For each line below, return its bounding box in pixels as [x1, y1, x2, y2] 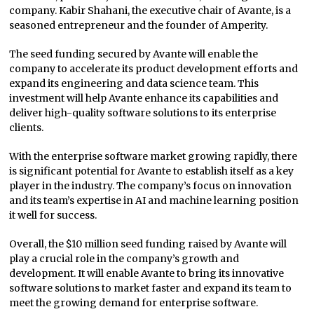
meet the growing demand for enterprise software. [9, 296, 259, 310]
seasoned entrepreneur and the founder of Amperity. [9, 19, 268, 32]
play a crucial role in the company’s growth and [9, 252, 240, 266]
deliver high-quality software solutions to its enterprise [9, 107, 277, 120]
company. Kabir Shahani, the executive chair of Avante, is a [9, 4, 292, 18]
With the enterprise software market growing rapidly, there [9, 150, 298, 163]
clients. [9, 121, 44, 135]
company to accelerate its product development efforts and [9, 62, 299, 76]
